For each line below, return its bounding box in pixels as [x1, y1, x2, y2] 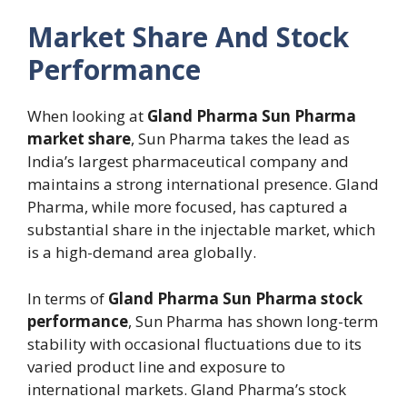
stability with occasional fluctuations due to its [27, 333, 362, 354]
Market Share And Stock [27, 18, 349, 56]
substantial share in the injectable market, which [27, 219, 375, 241]
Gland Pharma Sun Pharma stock [108, 287, 362, 309]
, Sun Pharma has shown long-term [128, 310, 378, 332]
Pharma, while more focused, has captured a [27, 196, 348, 218]
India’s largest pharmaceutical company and [27, 151, 349, 173]
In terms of [27, 287, 108, 309]
